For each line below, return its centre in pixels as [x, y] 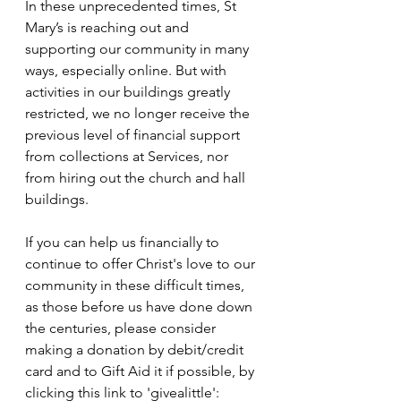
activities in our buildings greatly [129, 92]
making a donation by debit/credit [136, 350]
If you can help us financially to [124, 243]
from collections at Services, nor [128, 157]
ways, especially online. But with [128, 71]
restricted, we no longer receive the [139, 114]
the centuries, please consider [122, 328]
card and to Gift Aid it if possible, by [141, 371]
